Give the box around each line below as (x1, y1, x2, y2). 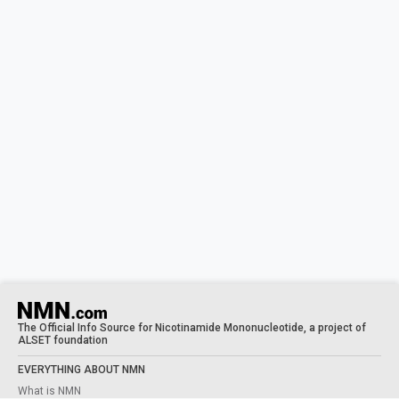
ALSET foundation (18, 334, 108, 347)
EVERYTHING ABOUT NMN (18, 363, 145, 377)
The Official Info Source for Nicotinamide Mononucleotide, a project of (18, 322, 366, 335)
